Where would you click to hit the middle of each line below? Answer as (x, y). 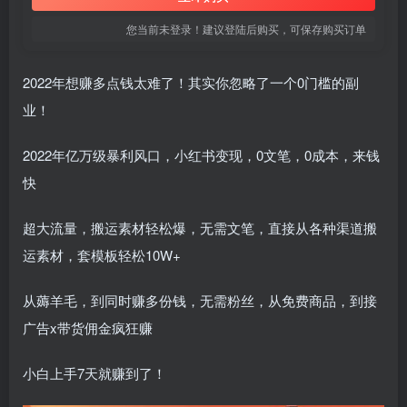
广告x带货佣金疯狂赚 (88, 328)
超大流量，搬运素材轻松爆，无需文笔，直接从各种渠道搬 (200, 228)
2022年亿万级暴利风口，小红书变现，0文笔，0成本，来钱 (201, 155)
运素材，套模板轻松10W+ (102, 255)
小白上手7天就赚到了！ (94, 373)
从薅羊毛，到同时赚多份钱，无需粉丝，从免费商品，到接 (200, 300)
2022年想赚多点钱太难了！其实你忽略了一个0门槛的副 (191, 82)
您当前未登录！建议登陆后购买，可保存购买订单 (246, 29)
